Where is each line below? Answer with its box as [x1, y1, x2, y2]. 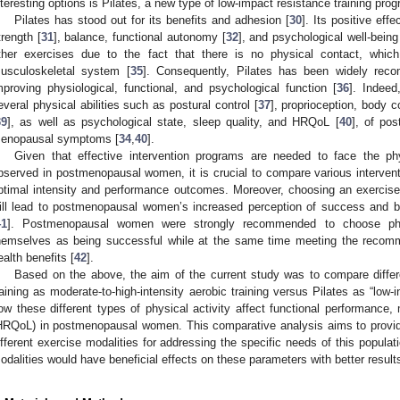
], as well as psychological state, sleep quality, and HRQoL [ [7, 114, 339, 129]
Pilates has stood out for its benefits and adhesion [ [14, 12, 290, 27]
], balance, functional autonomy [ [53, 29, 226, 44]
